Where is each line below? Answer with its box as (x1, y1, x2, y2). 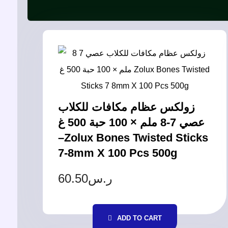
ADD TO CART (117, 214, 162, 222)
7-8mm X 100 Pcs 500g (58, 146, 177, 159)
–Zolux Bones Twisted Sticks (58, 131, 208, 144)
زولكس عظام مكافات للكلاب (58, 100, 195, 113)
